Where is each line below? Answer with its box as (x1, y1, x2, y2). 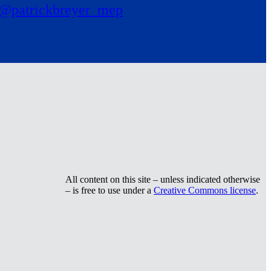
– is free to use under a (65, 184, 154, 195)
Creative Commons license (154, 184, 256, 195)
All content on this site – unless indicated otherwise (65, 174, 260, 184)
